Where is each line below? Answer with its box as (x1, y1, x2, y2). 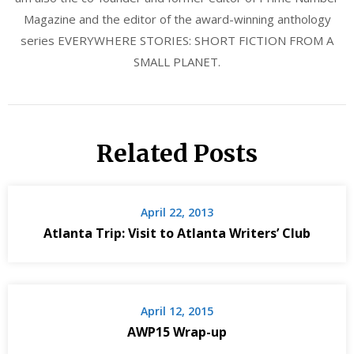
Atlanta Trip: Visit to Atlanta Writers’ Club (43, 224, 311, 242)
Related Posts (96, 137, 258, 168)
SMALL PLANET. (134, 53, 220, 70)
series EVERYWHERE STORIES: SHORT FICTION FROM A (21, 32, 333, 48)
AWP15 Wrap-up (127, 322, 227, 341)
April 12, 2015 (141, 303, 213, 318)
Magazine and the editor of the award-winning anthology (23, 10, 331, 27)
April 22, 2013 (141, 204, 213, 220)
